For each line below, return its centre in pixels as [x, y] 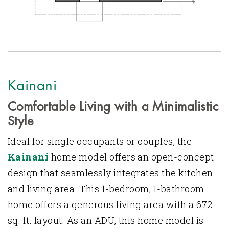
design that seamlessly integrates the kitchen [110, 173]
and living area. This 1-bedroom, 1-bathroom [106, 188]
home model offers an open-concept [131, 157]
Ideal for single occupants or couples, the [100, 141]
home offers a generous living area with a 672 [110, 204]
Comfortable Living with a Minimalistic [113, 107]
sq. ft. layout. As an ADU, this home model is [106, 220]
